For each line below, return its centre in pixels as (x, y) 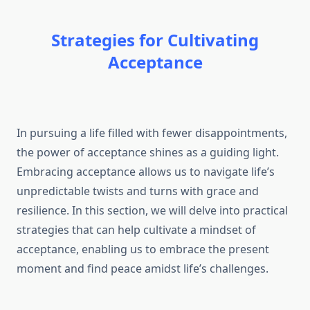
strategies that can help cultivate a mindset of (136, 230)
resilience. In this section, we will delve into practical (152, 211)
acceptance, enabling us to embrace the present (143, 249)
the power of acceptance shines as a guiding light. (148, 153)
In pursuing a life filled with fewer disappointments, (152, 133)
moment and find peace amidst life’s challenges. (143, 269)
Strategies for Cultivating (155, 40)
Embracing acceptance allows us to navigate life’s (146, 172)
